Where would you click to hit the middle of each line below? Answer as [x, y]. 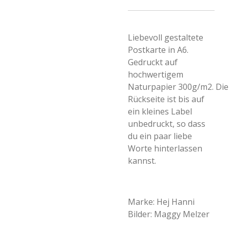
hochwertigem [156, 74]
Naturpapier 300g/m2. [172, 87]
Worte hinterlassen [165, 148]
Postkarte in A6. [158, 50]
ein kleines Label [160, 111]
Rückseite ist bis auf [166, 99]
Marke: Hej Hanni [161, 202]
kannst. [143, 161]
